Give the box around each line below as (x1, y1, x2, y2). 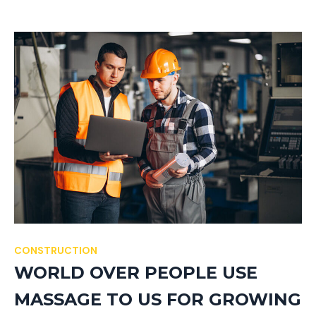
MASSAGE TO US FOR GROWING (14, 289, 301, 310)
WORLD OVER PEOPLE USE (14, 262, 257, 284)
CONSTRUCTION (14, 244, 97, 257)
